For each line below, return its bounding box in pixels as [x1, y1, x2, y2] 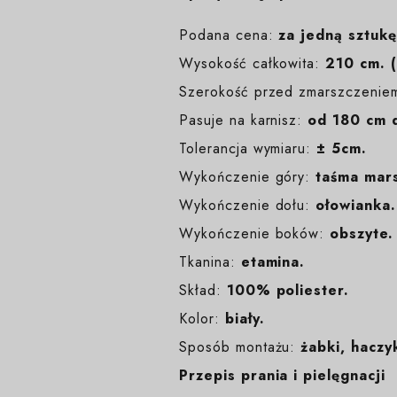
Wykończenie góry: [179, 166, 316, 187]
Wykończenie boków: [179, 222, 331, 244]
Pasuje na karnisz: [179, 109, 303, 130]
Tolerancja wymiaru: [179, 137, 312, 159]
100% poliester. [221, 279, 350, 300]
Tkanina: [179, 251, 241, 272]
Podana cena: [179, 24, 274, 45]
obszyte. [330, 222, 393, 244]
